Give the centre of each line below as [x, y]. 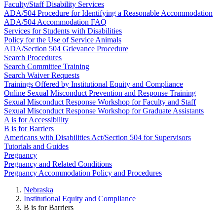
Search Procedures [33, 57]
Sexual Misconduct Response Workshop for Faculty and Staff [100, 102]
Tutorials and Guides [36, 146]
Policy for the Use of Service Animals [63, 40]
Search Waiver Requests [42, 75]
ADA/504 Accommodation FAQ [55, 22]
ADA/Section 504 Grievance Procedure [66, 49]
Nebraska [38, 190]
